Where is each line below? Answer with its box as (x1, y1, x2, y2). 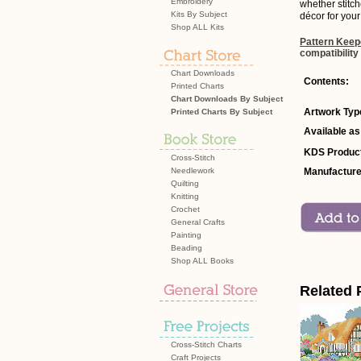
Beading (171, 243, 202, 252)
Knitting (171, 192, 199, 201)
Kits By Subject (171, 10, 227, 19)
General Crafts (171, 218, 225, 226)
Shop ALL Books (171, 256, 234, 265)
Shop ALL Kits (171, 23, 224, 31)
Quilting (171, 179, 199, 188)
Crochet (171, 205, 200, 214)
